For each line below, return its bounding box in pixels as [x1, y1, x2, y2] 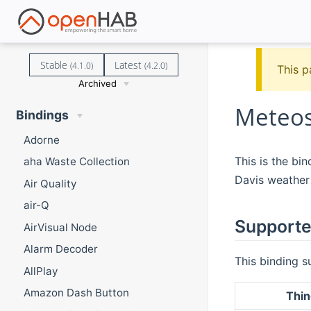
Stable [40, 58, 70, 72]
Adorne [23, 133, 60, 146]
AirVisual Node [23, 220, 97, 234]
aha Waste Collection [23, 155, 130, 169]
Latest [115, 58, 145, 72]
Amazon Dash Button [23, 286, 129, 300]
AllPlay [23, 264, 58, 278]
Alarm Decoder [23, 242, 98, 256]
